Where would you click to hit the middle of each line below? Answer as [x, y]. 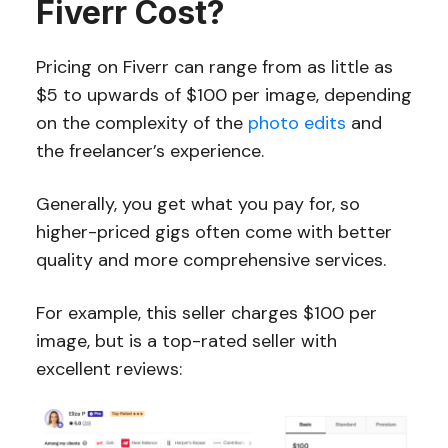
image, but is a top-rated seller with [186, 340]
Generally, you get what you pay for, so [197, 203]
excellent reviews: [111, 368]
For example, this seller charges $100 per [206, 312]
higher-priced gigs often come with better [213, 231]
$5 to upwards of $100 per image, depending [223, 94]
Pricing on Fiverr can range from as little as [214, 66]
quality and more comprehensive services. [210, 259]
